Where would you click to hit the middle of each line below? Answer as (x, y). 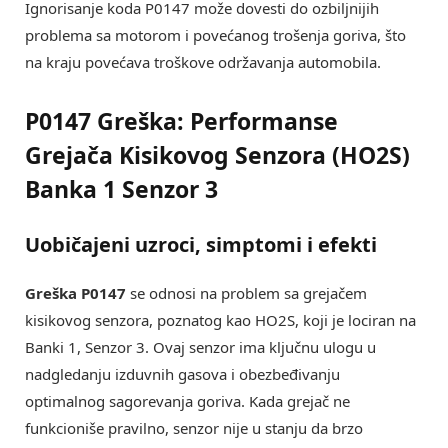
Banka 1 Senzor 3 (121, 188)
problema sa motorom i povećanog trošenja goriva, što (215, 35)
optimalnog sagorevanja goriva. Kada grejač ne (187, 400)
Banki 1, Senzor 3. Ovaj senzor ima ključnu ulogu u (200, 346)
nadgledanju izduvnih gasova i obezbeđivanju (182, 373)
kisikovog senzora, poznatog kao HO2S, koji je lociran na (220, 319)
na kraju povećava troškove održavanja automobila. (203, 62)
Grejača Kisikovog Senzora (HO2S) (217, 154)
